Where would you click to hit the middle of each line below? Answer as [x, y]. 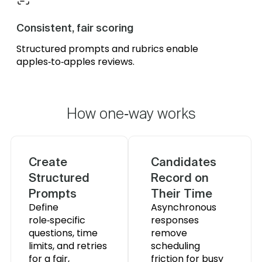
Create [48, 162]
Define [44, 207]
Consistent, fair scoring [75, 28]
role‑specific [57, 220]
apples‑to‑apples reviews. [75, 62]
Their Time [182, 193]
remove [169, 233]
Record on [180, 177]
